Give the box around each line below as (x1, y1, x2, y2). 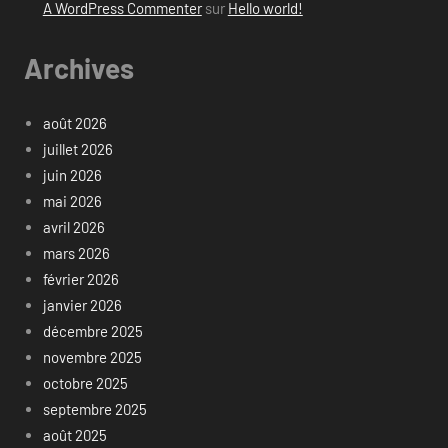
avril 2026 (42, 218, 105, 237)
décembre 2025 (42, 322, 143, 341)
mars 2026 (42, 244, 110, 263)
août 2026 (42, 114, 107, 133)
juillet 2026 (42, 140, 113, 159)
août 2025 (42, 426, 107, 445)
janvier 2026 (42, 296, 122, 315)
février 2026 (42, 270, 119, 289)
